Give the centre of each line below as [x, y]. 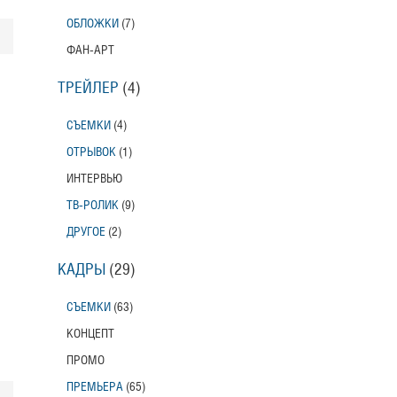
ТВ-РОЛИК [92, 206]
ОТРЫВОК [91, 152]
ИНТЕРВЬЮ [94, 179]
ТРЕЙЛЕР [88, 89]
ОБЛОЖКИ [92, 24]
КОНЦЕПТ [90, 334]
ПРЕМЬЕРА [94, 387]
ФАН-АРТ [90, 51]
